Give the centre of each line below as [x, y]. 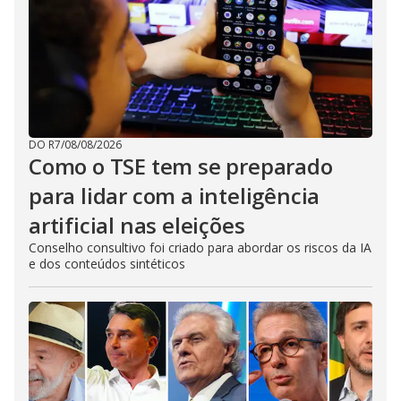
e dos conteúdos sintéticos [107, 263]
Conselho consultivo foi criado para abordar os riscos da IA [200, 247]
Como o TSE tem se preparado [181, 166]
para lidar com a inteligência [175, 195]
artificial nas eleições [137, 225]
